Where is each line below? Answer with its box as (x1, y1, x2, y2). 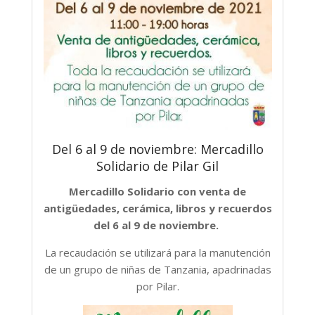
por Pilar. (136, 278, 179, 293)
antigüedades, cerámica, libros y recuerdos (43, 200, 272, 215)
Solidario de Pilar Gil (96, 157, 219, 174)
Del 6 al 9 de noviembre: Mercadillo (51, 140, 264, 157)
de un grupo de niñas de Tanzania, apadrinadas (44, 262, 271, 276)
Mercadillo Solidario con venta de (69, 184, 246, 198)
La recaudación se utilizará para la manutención (44, 245, 271, 259)
